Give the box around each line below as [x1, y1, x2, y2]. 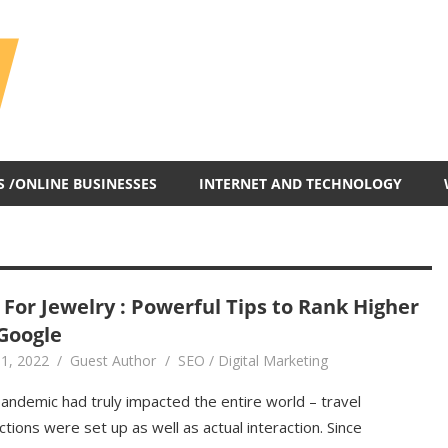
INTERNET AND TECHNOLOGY [199, 173, 402, 193]
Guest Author [70, 350, 157, 370]
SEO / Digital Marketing [177, 350, 328, 370]
